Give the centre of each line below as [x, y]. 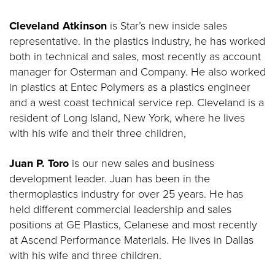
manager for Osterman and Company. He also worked [137, 72]
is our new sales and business [141, 163]
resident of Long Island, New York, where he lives [127, 118]
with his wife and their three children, [98, 133]
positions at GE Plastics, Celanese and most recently [133, 225]
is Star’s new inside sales [168, 26]
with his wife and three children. [85, 255]
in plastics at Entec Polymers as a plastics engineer [130, 87]
